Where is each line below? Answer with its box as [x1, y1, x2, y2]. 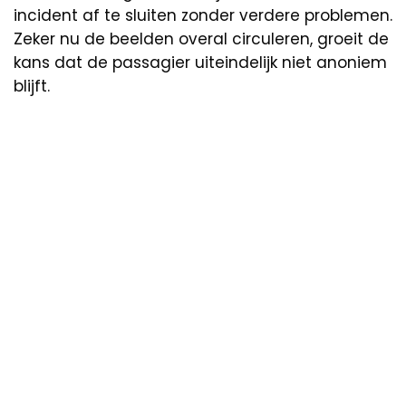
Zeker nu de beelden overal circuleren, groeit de [14, 27, 389, 50]
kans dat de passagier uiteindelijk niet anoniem [14, 51, 387, 73]
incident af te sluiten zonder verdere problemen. [14, 4, 392, 26]
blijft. [14, 74, 50, 97]
